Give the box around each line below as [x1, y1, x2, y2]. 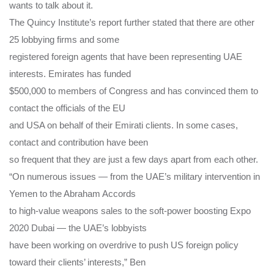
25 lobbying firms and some [9, 34, 119, 45]
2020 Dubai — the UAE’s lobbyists [9, 222, 147, 233]
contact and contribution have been [9, 136, 148, 147]
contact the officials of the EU [9, 102, 125, 113]
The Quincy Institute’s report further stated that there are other [9, 17, 254, 28]
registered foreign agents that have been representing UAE [9, 51, 242, 62]
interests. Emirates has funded [9, 68, 131, 79]
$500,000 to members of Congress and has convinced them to [9, 85, 258, 96]
